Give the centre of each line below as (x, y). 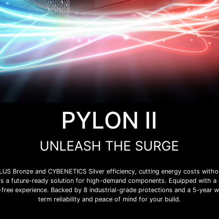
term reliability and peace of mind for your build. (109, 199)
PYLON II (109, 120)
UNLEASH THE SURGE (109, 146)
